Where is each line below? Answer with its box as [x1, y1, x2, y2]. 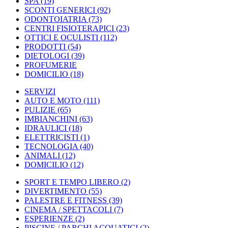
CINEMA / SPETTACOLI [24, 205, 112, 214]
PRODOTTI [24, 42, 66, 51]
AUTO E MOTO [24, 96, 81, 105]
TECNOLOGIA [24, 142, 78, 151]
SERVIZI [24, 87, 55, 96]
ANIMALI [24, 151, 60, 160]
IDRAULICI [24, 124, 67, 132]
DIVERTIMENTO [24, 187, 87, 195]
